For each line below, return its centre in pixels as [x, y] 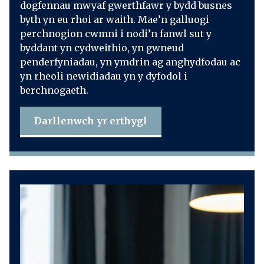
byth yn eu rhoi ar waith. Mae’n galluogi [114, 19]
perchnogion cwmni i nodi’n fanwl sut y [115, 34]
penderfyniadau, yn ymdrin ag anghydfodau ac [130, 62]
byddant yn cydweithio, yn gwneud [102, 48]
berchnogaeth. [54, 90]
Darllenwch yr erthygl [90, 121]
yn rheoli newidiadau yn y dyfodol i [103, 76]
